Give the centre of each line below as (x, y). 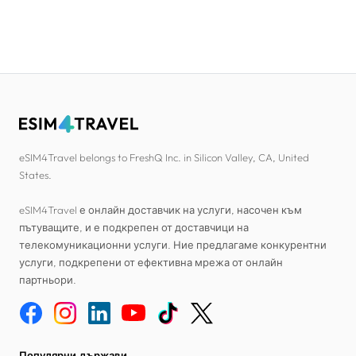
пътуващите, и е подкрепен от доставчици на (134, 227)
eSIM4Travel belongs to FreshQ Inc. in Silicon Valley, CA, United (164, 157)
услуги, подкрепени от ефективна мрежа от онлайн (151, 262)
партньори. (48, 279)
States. (35, 174)
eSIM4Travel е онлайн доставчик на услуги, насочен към (161, 209)
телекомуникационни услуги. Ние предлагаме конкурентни (173, 244)
